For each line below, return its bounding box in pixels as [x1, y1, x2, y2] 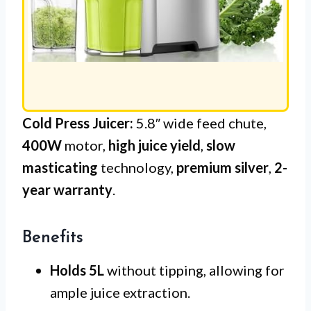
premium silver [176, 159, 269, 176]
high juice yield [108, 137, 201, 154]
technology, [98, 159, 176, 176]
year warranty [22, 181, 112, 199]
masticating [22, 159, 98, 176]
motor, [62, 137, 108, 154]
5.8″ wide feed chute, [133, 115, 267, 132]
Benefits [22, 230, 83, 247]
